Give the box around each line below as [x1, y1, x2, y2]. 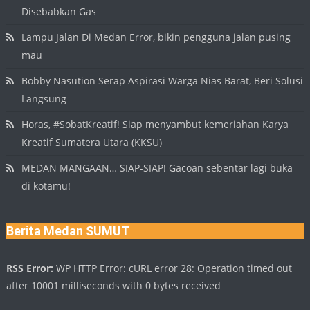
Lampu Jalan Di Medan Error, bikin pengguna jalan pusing [21, 30, 291, 44]
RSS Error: [6, 261, 54, 275]
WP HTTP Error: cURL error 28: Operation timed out [53, 261, 293, 275]
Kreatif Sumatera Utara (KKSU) [21, 135, 163, 149]
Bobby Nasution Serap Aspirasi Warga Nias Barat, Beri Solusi [21, 73, 304, 87]
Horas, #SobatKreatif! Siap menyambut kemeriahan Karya [21, 117, 289, 131]
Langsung [21, 91, 67, 105]
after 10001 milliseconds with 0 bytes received [6, 278, 221, 292]
